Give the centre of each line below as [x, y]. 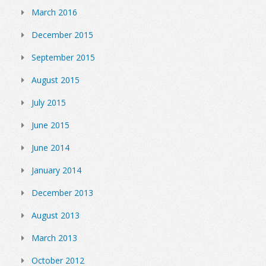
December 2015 [62, 34]
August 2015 [56, 80]
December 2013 [62, 192]
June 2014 [50, 147]
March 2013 [54, 237]
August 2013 [56, 215]
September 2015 [63, 57]
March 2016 [54, 12]
